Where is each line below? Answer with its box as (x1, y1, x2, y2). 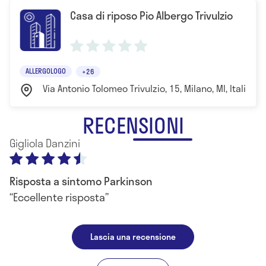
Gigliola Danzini (9, 135, 80, 151)
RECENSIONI (82, 109, 184, 141)
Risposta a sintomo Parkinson (9, 173, 153, 189)
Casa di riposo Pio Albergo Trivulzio (70, 7, 233, 24)
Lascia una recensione (90, 230, 176, 243)
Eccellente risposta (13, 189, 105, 205)
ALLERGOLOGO (26, 65, 66, 76)
